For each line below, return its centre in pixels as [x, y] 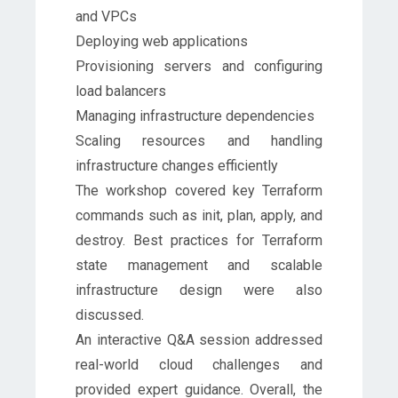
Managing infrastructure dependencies [195, 115]
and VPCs [106, 16]
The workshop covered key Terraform [199, 190]
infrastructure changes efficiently [177, 165]
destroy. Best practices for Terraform [199, 240]
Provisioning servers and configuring [199, 66]
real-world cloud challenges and [199, 364]
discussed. [110, 314]
